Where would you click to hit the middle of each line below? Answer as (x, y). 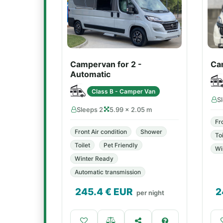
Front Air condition (101, 132)
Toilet (82, 145)
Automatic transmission (108, 172)
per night (150, 193)
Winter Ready (94, 159)
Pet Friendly (121, 145)
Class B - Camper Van (123, 91)
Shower (151, 132)
